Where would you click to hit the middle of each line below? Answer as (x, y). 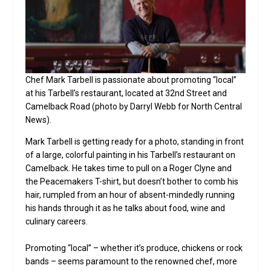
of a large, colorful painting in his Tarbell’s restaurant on (131, 155)
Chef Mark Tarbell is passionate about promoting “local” (131, 80)
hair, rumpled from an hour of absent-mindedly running (130, 194)
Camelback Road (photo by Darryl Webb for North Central (134, 106)
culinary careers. (57, 221)
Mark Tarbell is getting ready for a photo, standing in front (135, 141)
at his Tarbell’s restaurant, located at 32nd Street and (126, 93)
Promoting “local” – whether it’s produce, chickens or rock (134, 248)
